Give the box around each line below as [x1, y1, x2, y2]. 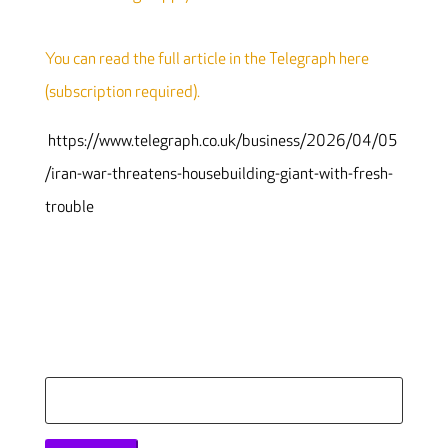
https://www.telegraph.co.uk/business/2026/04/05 [44, 131, 398, 151]
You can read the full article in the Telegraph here [44, 49, 369, 69]
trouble [44, 197, 94, 217]
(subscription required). [44, 82, 200, 102]
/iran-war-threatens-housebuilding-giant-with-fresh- [44, 164, 393, 184]
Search [43, 382, 91, 402]
